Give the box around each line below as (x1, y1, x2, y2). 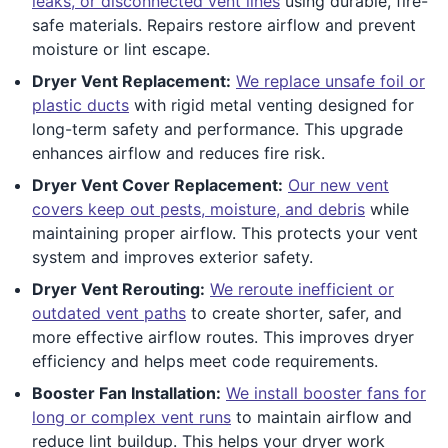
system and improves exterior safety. (32, 246, 313, 267)
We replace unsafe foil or (236, 70, 425, 91)
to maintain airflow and (231, 406, 412, 427)
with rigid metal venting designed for (129, 94, 414, 115)
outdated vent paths (32, 302, 186, 323)
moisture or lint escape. (32, 38, 210, 59)
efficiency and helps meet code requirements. (32, 350, 378, 371)
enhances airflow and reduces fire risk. (32, 142, 325, 163)
